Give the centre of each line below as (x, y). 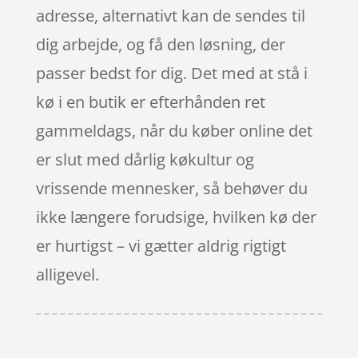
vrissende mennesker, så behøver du (171, 188)
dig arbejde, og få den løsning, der (160, 44)
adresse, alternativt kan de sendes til (170, 15)
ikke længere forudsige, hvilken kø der (176, 217)
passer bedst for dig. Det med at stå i (171, 73)
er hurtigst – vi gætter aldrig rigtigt (161, 245)
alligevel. (67, 274)
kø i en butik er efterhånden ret (150, 101)
